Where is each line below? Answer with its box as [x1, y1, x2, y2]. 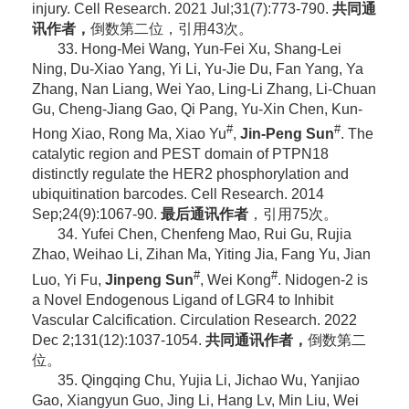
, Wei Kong [199, 271, 271, 288]
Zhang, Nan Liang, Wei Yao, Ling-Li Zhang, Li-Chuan [31, 81, 376, 98]
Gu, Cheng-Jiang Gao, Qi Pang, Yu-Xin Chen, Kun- [31, 101, 362, 118]
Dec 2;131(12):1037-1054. [31, 331, 202, 348]
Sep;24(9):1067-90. [31, 206, 161, 223]
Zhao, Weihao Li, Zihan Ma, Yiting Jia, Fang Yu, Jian [31, 246, 371, 263]
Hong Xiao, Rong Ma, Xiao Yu [31, 126, 226, 142]
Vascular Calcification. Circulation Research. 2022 [31, 311, 357, 328]
